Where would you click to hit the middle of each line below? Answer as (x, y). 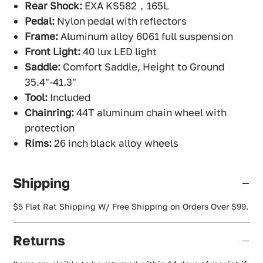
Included (69, 97)
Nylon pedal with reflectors (121, 21)
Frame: (42, 36)
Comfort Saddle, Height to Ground (143, 67)
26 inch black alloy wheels (115, 143)
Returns (39, 240)
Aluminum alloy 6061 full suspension (146, 36)
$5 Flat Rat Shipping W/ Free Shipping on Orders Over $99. (131, 207)
